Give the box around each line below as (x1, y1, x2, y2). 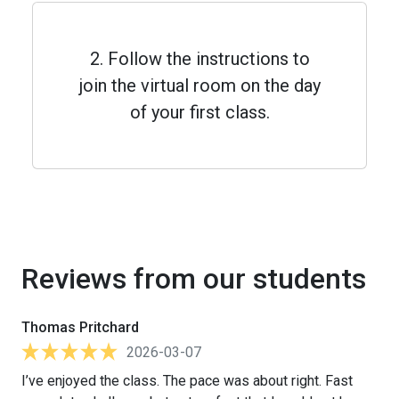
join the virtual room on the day (78, 74, 321, 96)
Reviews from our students (21, 261, 366, 296)
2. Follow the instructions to (89, 47, 310, 69)
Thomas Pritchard (21, 318, 139, 336)
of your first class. (129, 101, 270, 123)
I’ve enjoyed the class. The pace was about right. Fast (21, 371, 353, 389)
